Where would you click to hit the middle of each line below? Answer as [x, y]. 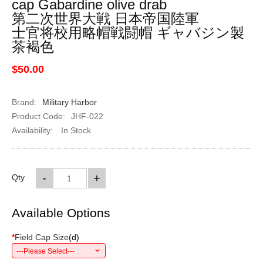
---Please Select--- [45, 251]
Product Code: [38, 116]
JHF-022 [87, 116]
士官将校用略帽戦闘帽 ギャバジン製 [128, 33]
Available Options [61, 213]
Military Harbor [69, 102]
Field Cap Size [41, 237]
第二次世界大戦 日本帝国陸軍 [105, 18]
